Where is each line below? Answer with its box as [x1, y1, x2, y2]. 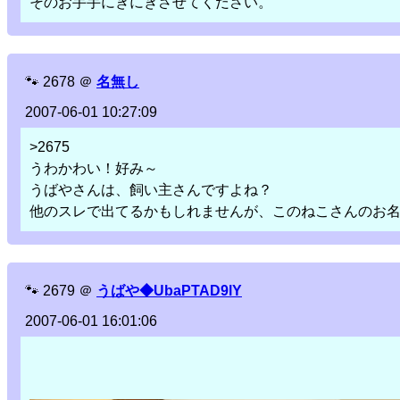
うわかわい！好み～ [29, 161, 158, 177]
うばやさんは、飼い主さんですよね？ [29, 182, 272, 198]
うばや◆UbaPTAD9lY [96, 283, 242, 299]
